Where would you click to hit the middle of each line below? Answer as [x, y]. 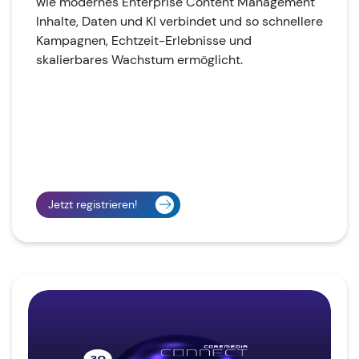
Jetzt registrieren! [93, 205]
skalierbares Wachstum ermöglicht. [139, 60]
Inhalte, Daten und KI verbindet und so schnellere [179, 22]
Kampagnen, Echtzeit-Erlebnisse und [144, 41]
